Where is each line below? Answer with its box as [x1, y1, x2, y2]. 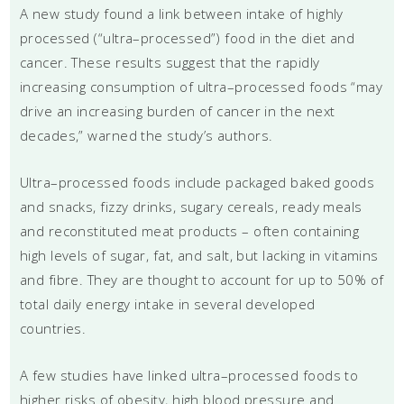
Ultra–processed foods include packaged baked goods [19, 172, 375, 191]
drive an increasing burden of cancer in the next [19, 101, 335, 120]
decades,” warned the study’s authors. [19, 125, 273, 144]
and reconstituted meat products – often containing [19, 221, 360, 240]
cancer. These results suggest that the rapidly [19, 52, 320, 71]
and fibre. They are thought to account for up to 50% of [19, 270, 384, 289]
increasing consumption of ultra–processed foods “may [19, 77, 383, 96]
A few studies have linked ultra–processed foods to [19, 365, 359, 384]
